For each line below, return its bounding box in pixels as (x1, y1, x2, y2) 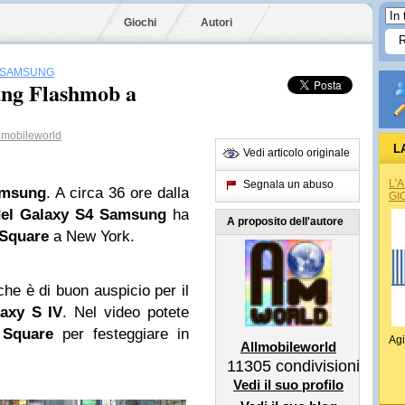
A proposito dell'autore (227, 215, 344, 228)
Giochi (124, 16, 156, 29)
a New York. (49, 228, 135, 245)
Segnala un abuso (243, 178, 334, 191)
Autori (201, 16, 232, 29)
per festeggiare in (52, 325, 189, 343)
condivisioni (271, 357, 360, 375)
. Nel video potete (62, 304, 189, 321)
